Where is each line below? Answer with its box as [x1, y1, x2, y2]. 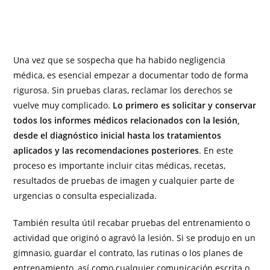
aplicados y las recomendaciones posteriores [13, 144, 199, 156]
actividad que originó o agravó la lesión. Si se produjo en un [13, 231, 256, 243]
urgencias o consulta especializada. [13, 189, 157, 201]
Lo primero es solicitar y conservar [113, 99, 257, 111]
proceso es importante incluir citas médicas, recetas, [13, 159, 226, 171]
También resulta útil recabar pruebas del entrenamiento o [13, 216, 251, 228]
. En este [199, 144, 234, 156]
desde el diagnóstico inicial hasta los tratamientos [13, 129, 222, 141]
